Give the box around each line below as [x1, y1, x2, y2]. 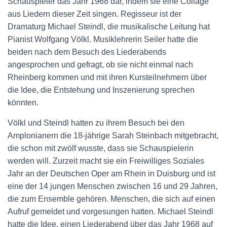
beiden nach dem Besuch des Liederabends [8, 48, 166, 56]
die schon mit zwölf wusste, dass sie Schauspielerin [8, 144, 194, 153]
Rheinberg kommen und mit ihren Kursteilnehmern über [8, 73, 207, 82]
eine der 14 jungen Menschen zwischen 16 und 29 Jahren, [8, 182, 217, 191]
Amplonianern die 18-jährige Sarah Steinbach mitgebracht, [8, 131, 218, 140]
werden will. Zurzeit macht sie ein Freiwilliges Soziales [8, 157, 204, 165]
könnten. [8, 98, 39, 107]
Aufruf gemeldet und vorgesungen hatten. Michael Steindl [8, 207, 213, 216]
